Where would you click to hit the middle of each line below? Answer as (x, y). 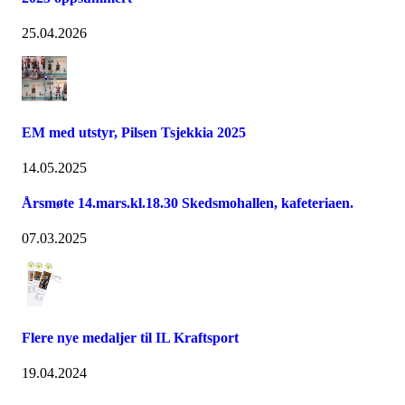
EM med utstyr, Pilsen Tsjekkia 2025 (134, 132)
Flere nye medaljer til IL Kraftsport (130, 337)
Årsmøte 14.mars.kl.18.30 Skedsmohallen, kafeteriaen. (188, 203)
